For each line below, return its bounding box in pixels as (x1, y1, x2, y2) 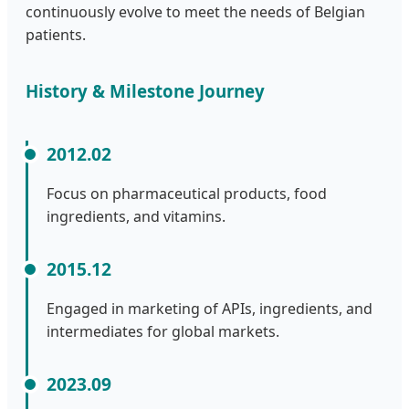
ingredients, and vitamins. (47, 206, 225, 227)
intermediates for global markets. (47, 321, 279, 342)
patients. (26, 24, 86, 45)
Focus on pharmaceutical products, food (47, 184, 327, 204)
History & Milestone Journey (26, 79, 265, 103)
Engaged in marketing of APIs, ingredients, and (47, 299, 372, 320)
